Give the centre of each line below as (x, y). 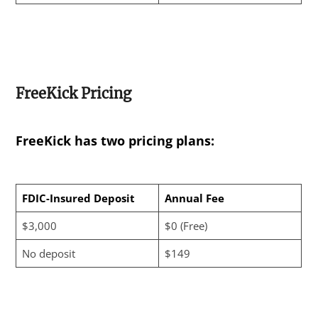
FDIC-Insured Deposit (78, 198)
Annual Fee (194, 198)
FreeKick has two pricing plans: (115, 141)
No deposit (48, 254)
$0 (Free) (186, 226)
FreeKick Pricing (74, 94)
